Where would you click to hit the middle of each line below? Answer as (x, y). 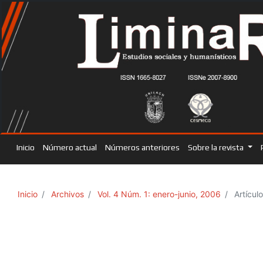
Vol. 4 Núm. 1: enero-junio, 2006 (159, 194)
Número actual (70, 147)
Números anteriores (142, 147)
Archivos (68, 194)
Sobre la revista (217, 147)
